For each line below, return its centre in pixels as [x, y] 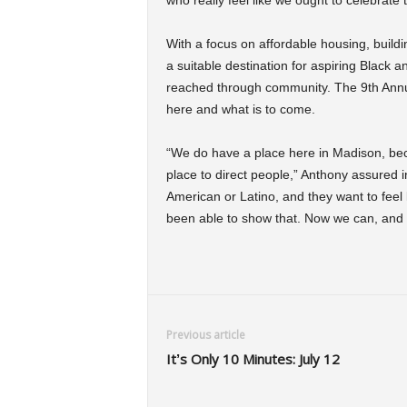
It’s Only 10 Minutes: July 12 [253, 359]
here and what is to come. [242, 109]
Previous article [205, 335]
